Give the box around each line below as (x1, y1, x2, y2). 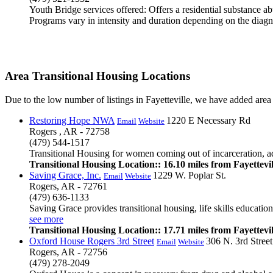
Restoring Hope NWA (29, 115, 115, 126)
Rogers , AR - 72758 (29, 126, 110, 136)
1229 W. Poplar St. (153, 169, 226, 180)
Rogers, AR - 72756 (29, 246, 107, 257)
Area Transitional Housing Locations (5, 69, 190, 83)
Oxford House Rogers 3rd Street (29, 235, 154, 246)
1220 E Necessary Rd (166, 115, 250, 126)
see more (29, 213, 63, 224)
